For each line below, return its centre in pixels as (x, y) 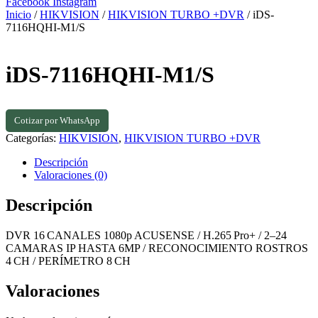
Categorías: (32, 138)
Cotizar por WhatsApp (57, 120)
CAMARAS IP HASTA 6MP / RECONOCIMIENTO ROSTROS (157, 248)
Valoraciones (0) (71, 175)
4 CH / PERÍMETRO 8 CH (68, 261)
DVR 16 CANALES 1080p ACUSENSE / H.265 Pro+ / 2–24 (146, 235)
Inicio (18, 15)
